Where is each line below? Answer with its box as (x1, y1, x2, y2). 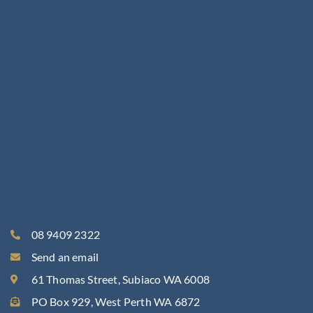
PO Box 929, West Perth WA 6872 (31, 294, 201, 308)
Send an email (31, 249, 99, 263)
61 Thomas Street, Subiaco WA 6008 (31, 272, 210, 286)
